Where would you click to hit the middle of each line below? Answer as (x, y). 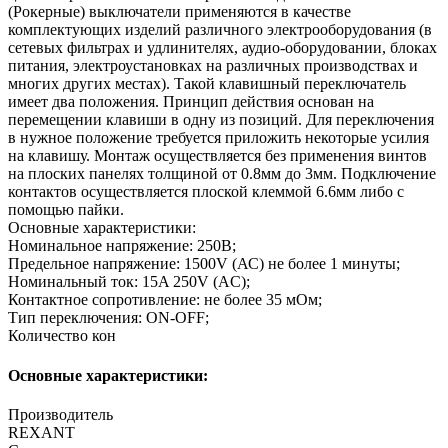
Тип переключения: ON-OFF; (108, 318)
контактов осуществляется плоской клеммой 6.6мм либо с (206, 192)
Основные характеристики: (108, 375)
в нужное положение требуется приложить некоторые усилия (218, 138)
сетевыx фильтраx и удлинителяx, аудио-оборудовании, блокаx (222, 48)
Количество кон (62, 336)
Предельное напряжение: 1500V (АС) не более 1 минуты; (204, 264)
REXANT (41, 432)
